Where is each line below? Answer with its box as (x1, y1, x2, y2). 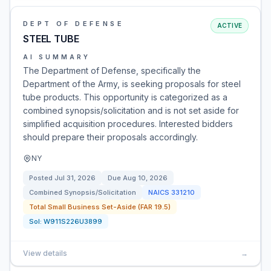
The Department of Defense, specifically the (23, 65, 201, 76)
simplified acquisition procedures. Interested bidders (23, 119, 233, 129)
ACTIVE (217, 22, 242, 29)
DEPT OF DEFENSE (23, 19, 124, 28)
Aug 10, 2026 (123, 174, 168, 182)
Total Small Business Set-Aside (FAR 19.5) (29, 203, 171, 211)
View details (23, 249, 67, 258)
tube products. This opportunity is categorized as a (23, 92, 227, 102)
